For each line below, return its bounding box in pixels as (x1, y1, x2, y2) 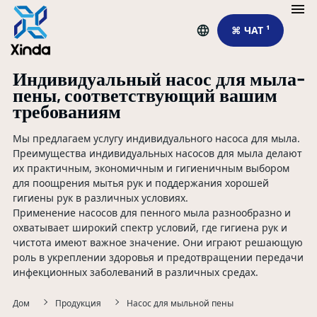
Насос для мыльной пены (126, 297, 234, 309)
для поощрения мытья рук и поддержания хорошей (12, 176, 269, 190)
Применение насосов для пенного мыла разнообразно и (12, 206, 291, 219)
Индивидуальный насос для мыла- (12, 68, 304, 91)
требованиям (12, 100, 121, 123)
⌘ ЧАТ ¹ (231, 23, 270, 37)
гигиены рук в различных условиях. (12, 191, 188, 204)
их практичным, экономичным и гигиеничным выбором (12, 161, 289, 175)
